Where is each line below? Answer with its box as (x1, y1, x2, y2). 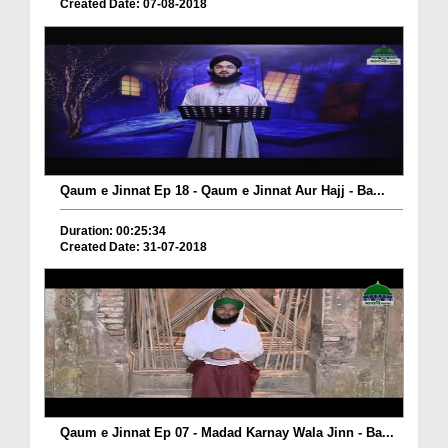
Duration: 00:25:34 (60, 223, 166, 238)
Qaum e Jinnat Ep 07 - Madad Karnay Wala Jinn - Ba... (60, 425, 394, 441)
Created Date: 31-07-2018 (60, 239, 207, 254)
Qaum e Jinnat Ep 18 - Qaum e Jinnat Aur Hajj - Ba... (60, 182, 385, 198)
